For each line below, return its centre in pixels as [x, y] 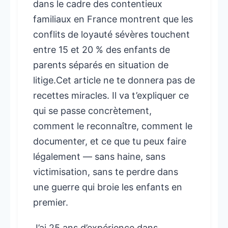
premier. [51, 203]
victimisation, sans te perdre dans [106, 172]
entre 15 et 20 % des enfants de [102, 50]
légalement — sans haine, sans [99, 157]
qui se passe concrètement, [92, 111]
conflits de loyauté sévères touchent [111, 35]
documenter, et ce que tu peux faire [110, 141]
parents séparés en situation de [101, 65]
